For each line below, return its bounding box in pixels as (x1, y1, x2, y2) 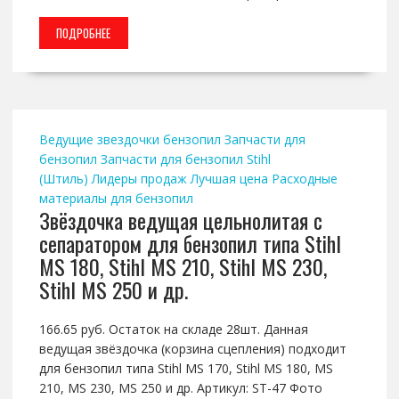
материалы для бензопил (38, 190, 193, 208)
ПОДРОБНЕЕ (56, 24, 111, 43)
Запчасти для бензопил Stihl (100, 151, 271, 168)
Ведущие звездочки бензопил (38, 131, 221, 149)
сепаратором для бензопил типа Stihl (38, 227, 341, 260)
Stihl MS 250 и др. (38, 273, 188, 306)
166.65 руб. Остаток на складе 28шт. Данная (38, 321, 308, 338)
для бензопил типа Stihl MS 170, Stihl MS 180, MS (38, 360, 333, 378)
